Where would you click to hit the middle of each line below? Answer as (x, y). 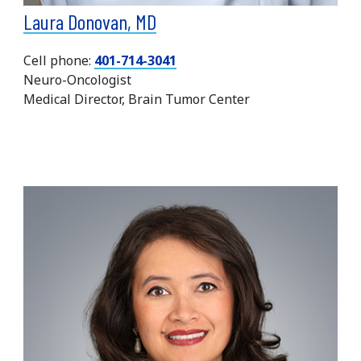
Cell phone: (59, 60)
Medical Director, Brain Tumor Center (137, 99)
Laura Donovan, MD (90, 21)
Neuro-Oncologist (78, 79)
